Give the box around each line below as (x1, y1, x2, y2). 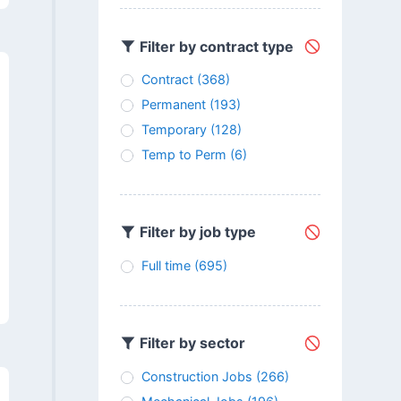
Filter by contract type (135, 37, 294, 55)
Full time (141, 257, 191, 273)
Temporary (141, 121, 207, 137)
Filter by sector (135, 334, 245, 353)
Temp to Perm (141, 146, 226, 162)
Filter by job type (135, 223, 256, 242)
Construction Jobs (141, 368, 252, 384)
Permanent (141, 96, 206, 112)
